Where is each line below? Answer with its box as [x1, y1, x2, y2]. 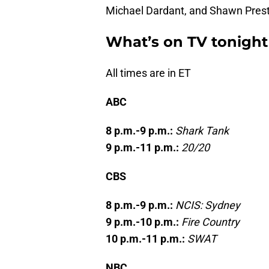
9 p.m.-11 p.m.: [106, 141, 181, 154]
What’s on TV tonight [106, 33, 268, 51]
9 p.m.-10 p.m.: [106, 216, 181, 229]
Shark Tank [175, 124, 229, 138]
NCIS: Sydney [175, 199, 240, 212]
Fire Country [181, 216, 240, 229]
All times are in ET [106, 67, 191, 80]
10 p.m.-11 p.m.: [106, 232, 187, 246]
